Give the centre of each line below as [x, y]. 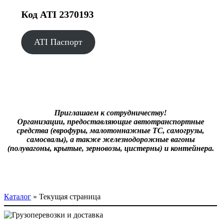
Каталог [18, 196]
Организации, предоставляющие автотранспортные [110, 121]
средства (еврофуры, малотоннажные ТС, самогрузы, [110, 130]
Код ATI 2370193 [57, 14]
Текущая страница [70, 196]
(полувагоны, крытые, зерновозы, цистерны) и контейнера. [110, 148]
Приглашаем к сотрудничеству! [110, 112]
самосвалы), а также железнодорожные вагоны [110, 139]
